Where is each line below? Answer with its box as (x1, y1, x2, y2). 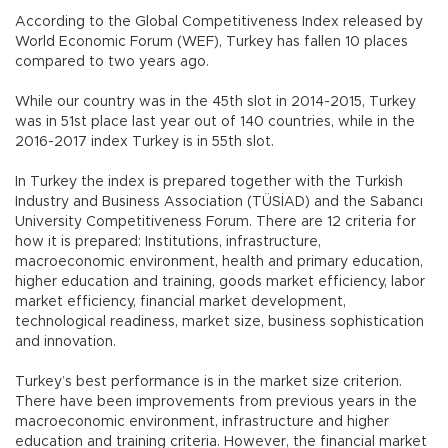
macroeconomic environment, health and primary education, (15, 255, 423, 270)
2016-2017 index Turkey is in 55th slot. (15, 135, 278, 150)
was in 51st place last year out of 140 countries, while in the (15, 115, 415, 130)
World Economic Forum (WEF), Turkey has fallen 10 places (15, 35, 408, 50)
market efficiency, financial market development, (15, 295, 346, 310)
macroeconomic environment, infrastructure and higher (15, 415, 389, 430)
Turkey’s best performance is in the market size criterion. (15, 375, 402, 390)
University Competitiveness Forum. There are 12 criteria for (15, 215, 416, 230)
